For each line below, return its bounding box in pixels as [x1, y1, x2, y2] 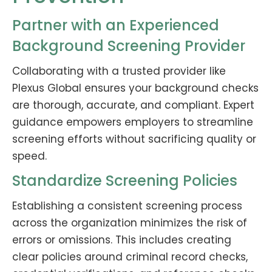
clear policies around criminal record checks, [12, 249, 248, 264]
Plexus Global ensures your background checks [12, 80, 259, 95]
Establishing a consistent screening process [12, 198, 242, 213]
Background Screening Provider [12, 35, 245, 56]
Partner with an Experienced [12, 15, 219, 35]
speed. [12, 148, 47, 163]
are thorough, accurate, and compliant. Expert [12, 97, 254, 112]
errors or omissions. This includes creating [12, 232, 231, 247]
